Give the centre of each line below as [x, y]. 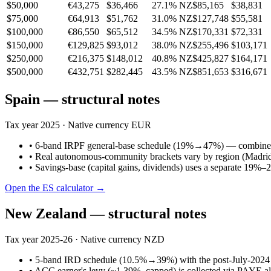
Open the [24, 188]
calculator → [80, 188]
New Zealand [46, 213]
